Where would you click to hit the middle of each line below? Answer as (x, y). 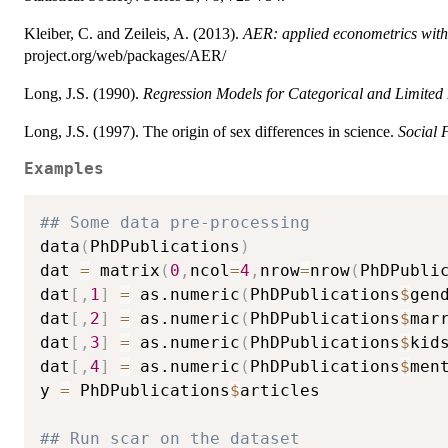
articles (280, 391)
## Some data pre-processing (175, 223)
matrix (125, 271)
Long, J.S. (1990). (83, 93)
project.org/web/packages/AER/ (125, 55)
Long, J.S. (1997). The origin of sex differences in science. (211, 131)
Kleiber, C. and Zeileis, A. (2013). (133, 33)
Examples (64, 168)
